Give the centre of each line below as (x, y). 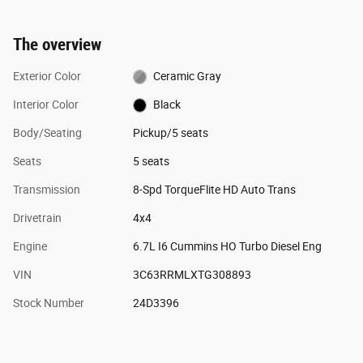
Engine (30, 246)
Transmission (47, 189)
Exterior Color (47, 76)
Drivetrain (37, 218)
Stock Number (49, 303)
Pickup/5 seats (170, 132)
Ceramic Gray (188, 76)
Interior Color (46, 104)
